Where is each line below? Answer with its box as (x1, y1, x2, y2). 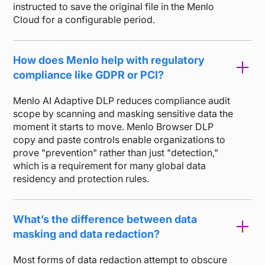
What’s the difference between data (13, 212, 198, 225)
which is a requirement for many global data (13, 159, 206, 172)
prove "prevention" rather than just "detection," (13, 146, 219, 159)
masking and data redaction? (13, 227, 160, 240)
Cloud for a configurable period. (13, 13, 156, 25)
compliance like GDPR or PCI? (13, 68, 164, 81)
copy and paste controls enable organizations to (13, 133, 226, 146)
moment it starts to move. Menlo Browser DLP (13, 120, 214, 132)
